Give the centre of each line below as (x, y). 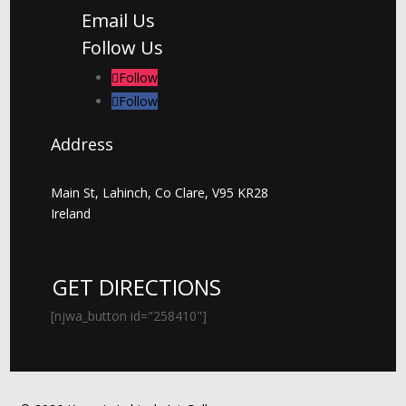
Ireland (71, 214)
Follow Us (122, 48)
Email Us (118, 21)
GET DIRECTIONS (137, 287)
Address (82, 145)
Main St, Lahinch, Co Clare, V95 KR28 (159, 193)
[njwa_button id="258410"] (129, 316)
